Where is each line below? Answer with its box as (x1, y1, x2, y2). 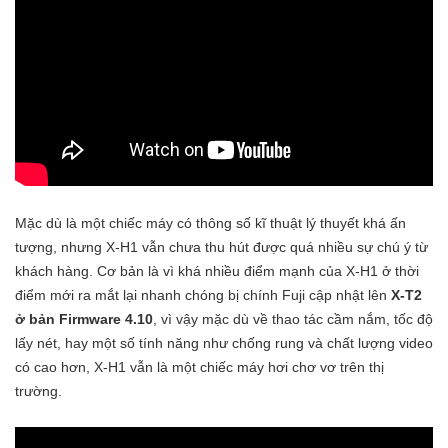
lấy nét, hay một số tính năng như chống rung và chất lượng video (15, 334, 433, 351)
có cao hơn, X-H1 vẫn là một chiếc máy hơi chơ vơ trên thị (15, 358, 384, 375)
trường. (15, 382, 62, 399)
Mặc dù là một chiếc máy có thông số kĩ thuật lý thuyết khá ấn (15, 214, 406, 231)
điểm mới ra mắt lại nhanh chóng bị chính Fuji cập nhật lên (15, 286, 391, 303)
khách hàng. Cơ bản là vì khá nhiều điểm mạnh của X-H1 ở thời (15, 262, 419, 279)
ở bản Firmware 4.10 (15, 310, 153, 327)
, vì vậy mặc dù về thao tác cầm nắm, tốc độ (153, 310, 433, 327)
